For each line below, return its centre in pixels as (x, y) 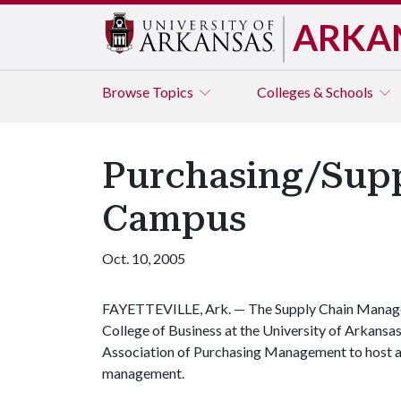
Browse (127, 92)
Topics (174, 92)
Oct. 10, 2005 (144, 258)
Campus (174, 219)
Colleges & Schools (316, 92)
